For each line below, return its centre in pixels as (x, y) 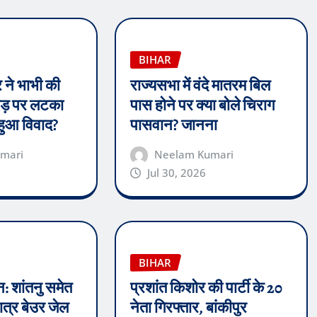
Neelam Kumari (194, 154)
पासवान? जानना (173, 125)
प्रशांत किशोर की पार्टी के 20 (206, 288)
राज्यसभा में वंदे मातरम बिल (200, 85)
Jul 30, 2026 (177, 172)
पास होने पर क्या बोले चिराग (202, 105)
